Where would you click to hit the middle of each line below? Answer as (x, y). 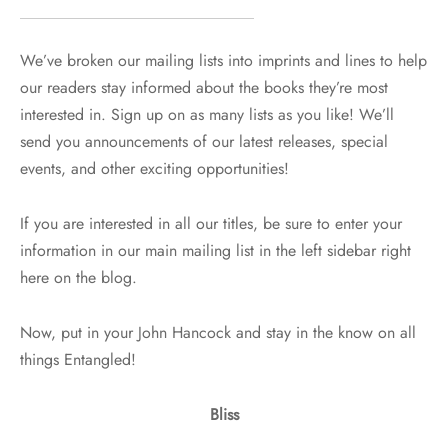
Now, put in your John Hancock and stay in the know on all (218, 333)
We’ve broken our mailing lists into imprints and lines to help (223, 61)
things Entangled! (78, 360)
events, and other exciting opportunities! (154, 169)
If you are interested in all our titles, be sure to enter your (211, 224)
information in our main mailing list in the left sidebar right (215, 251)
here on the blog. (78, 278)
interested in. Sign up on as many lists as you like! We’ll (207, 115)
